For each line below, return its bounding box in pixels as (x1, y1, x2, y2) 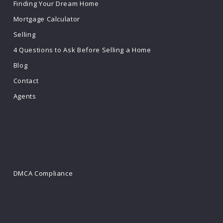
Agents (13, 92, 36, 101)
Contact (13, 76, 39, 85)
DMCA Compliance (13, 169, 73, 178)
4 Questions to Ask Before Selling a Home (13, 45, 151, 54)
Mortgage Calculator (13, 14, 81, 23)
